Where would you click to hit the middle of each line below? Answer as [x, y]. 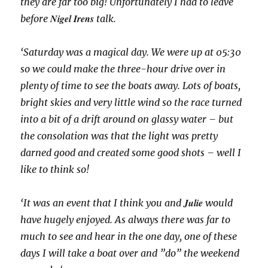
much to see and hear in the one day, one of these [129, 237]
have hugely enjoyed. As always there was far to [126, 220]
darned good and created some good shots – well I [131, 153]
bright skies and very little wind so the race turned [131, 103]
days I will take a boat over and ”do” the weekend [130, 253]
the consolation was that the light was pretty [119, 136]
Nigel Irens [74, 19]
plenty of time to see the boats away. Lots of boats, [131, 86]
